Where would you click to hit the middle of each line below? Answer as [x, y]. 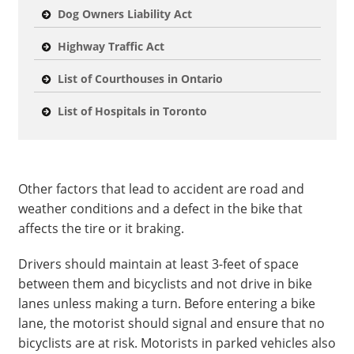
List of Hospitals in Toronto [132, 111]
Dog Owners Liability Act [124, 14]
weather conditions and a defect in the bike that [160, 209]
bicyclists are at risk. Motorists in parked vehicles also [177, 343]
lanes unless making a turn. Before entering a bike [166, 303]
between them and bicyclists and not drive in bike [165, 284]
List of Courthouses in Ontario [140, 79]
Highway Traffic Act [111, 46]
